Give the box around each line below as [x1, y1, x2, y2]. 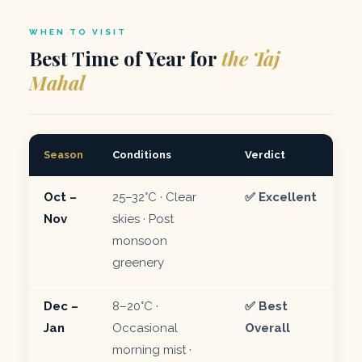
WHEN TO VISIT [29, 27, 127, 36]
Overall [245, 320, 290, 335]
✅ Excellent [245, 189, 317, 204]
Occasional [112, 320, 178, 335]
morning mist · [112, 342, 192, 357]
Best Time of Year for [29, 44, 221, 71]
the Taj [221, 44, 280, 71]
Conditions [112, 148, 171, 161]
